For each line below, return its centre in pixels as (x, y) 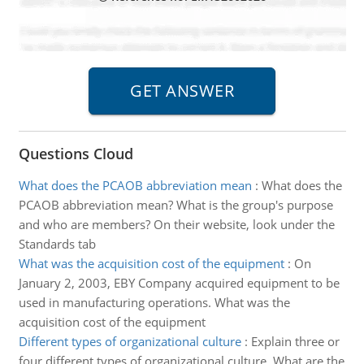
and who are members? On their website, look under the (176, 224)
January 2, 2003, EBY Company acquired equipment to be (179, 283)
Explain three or (295, 341)
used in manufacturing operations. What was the (154, 302)
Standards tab (57, 244)
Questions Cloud (76, 154)
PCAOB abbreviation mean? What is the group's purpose (175, 205)
